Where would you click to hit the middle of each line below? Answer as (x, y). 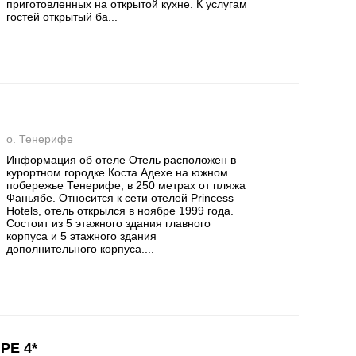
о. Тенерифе (40, 139)
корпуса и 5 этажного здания (82, 236)
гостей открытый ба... (62, 17)
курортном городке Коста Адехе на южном (118, 172)
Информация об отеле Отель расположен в (122, 160)
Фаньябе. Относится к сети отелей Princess (120, 198)
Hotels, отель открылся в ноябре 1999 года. (120, 211)
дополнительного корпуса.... (81, 249)
